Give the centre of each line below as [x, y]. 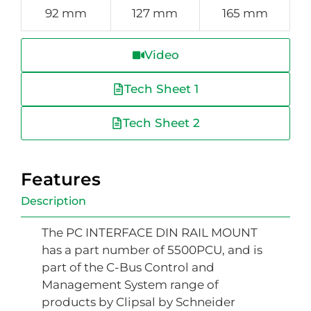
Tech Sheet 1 [161, 89]
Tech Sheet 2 [161, 123]
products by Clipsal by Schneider [138, 302]
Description [53, 201]
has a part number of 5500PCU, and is [152, 250]
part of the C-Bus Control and [128, 268]
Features [61, 179]
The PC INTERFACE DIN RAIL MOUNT [150, 233]
